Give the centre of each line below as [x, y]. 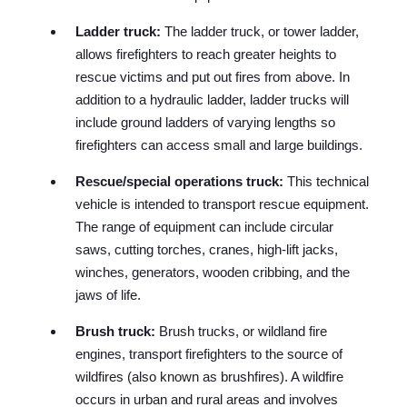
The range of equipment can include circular [205, 227]
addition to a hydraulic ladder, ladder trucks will [213, 100]
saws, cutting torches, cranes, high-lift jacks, [207, 250]
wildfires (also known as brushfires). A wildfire [210, 377]
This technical [327, 182]
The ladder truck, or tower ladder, [260, 32]
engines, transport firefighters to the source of [209, 354]
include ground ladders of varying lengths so [206, 123]
